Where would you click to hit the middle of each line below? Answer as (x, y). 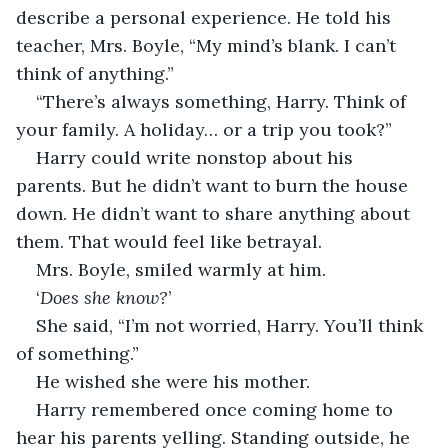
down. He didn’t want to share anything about (215, 213)
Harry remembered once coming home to (217, 409)
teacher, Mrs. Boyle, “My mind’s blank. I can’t (208, 45)
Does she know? (104, 297)
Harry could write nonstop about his (197, 157)
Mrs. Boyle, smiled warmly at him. (183, 269)
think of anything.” (95, 73)
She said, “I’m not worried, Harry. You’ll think (232, 325)
